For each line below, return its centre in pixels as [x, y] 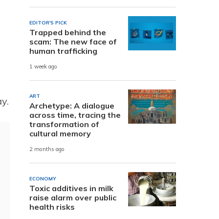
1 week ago [43, 67]
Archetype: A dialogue [72, 105]
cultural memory [60, 133]
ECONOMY [43, 178]
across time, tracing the [75, 115]
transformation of [64, 124]
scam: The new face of [73, 41]
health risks [52, 207]
